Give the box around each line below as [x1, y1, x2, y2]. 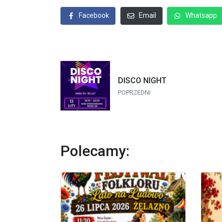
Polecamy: [60, 142, 129, 160]
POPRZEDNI [118, 89, 151, 96]
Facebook [79, 11, 109, 20]
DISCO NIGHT [118, 75, 166, 85]
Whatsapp [185, 11, 218, 20]
